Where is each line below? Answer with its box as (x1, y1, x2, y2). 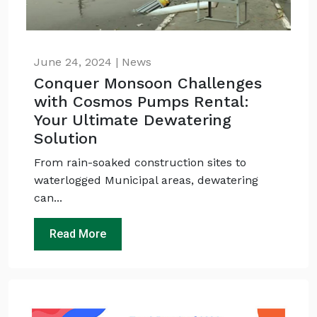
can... (34, 191, 63, 204)
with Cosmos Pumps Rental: (34, 93, 250, 110)
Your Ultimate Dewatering (34, 111, 232, 129)
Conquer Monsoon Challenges (34, 74, 263, 92)
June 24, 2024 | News (34, 55, 152, 69)
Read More (50, 227, 107, 241)
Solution (34, 129, 98, 147)
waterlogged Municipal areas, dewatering (34, 173, 259, 187)
